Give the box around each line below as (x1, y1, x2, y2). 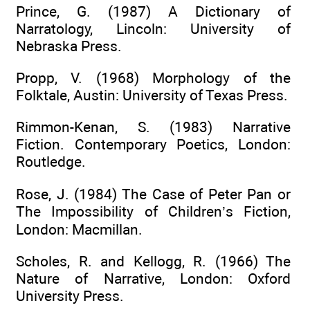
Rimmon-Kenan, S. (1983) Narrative (16, 118, 291, 136)
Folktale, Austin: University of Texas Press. (16, 86, 288, 104)
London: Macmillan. (16, 220, 143, 238)
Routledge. (16, 153, 86, 171)
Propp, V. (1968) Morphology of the (16, 69, 291, 86)
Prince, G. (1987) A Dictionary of (16, 2, 291, 20)
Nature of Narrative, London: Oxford (16, 269, 291, 287)
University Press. (16, 286, 124, 304)
